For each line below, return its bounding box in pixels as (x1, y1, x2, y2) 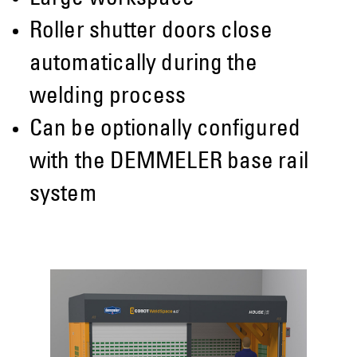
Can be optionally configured (29, 119, 300, 143)
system (29, 184, 96, 208)
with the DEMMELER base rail (29, 151, 308, 175)
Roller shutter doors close (29, 21, 273, 45)
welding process (29, 86, 186, 110)
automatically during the (29, 53, 258, 77)
